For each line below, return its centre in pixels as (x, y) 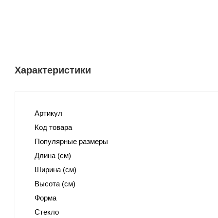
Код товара (53, 127)
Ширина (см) (55, 170)
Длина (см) (53, 156)
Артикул (48, 113)
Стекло (47, 212)
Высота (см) (55, 184)
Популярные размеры (71, 142)
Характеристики (53, 70)
